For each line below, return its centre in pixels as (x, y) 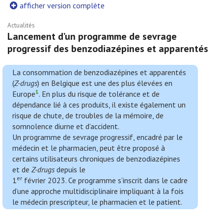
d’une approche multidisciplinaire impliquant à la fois (98, 191)
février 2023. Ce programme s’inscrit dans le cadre (105, 180)
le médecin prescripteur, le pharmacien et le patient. (97, 202)
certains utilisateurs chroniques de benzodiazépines (96, 159)
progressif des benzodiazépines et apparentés (108, 49)
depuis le (70, 169)
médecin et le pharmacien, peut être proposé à (89, 148)
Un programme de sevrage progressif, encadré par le (97, 137)
